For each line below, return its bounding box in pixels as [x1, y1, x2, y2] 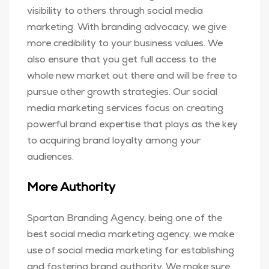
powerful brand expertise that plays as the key [27, 118, 238, 130]
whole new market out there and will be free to [27, 69, 237, 82]
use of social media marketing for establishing [27, 244, 234, 256]
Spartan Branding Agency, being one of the [27, 211, 222, 224]
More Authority [27, 179, 115, 195]
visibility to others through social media [27, 4, 203, 17]
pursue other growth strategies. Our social [27, 85, 217, 98]
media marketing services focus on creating [27, 101, 223, 114]
